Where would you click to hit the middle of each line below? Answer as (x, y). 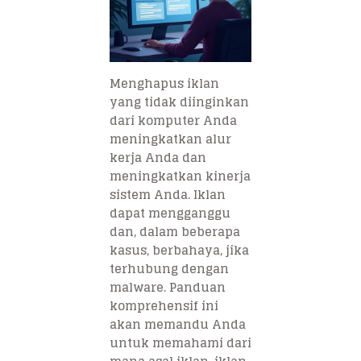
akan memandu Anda (178, 324)
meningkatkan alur (170, 139)
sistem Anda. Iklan (168, 194)
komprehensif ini (164, 305)
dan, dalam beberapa (175, 231)
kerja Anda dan (158, 157)
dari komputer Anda (173, 120)
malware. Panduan (168, 287)
